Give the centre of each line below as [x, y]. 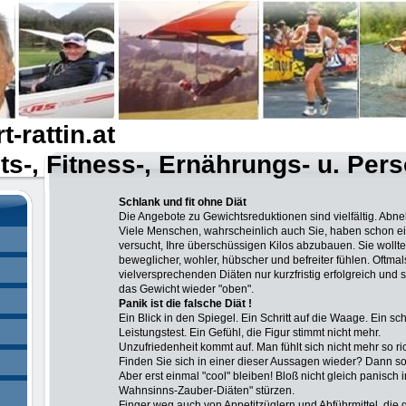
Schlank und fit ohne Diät [183, 202]
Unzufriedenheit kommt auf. [186, 347]
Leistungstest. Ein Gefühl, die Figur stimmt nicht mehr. [250, 333]
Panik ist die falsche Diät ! [185, 304]
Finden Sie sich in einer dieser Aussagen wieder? [241, 362]
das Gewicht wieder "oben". [186, 289]
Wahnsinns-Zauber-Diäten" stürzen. [207, 391]
